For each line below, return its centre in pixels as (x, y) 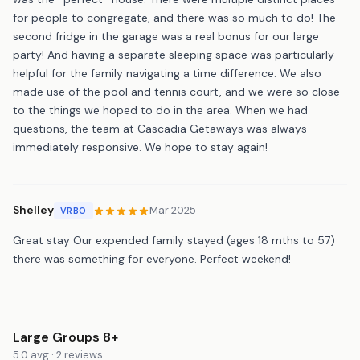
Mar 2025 (172, 211)
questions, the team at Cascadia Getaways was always (160, 128)
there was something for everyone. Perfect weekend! (152, 258)
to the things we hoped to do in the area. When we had (160, 110)
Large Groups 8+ (65, 337)
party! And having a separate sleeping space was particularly (174, 54)
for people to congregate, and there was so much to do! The (174, 17)
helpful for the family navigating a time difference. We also (167, 73)
